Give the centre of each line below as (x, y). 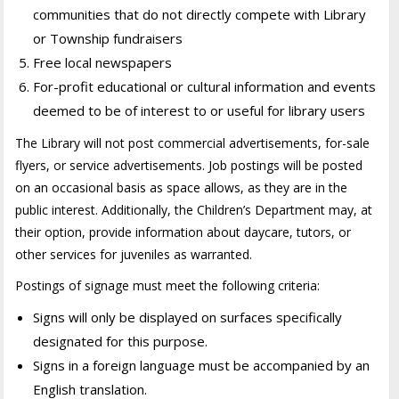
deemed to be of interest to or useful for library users (199, 110)
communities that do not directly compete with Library (200, 14)
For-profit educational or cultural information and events (205, 86)
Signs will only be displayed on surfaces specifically (188, 317)
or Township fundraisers (108, 38)
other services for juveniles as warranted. (134, 254)
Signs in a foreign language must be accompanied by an (202, 365)
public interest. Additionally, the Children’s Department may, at (194, 209)
